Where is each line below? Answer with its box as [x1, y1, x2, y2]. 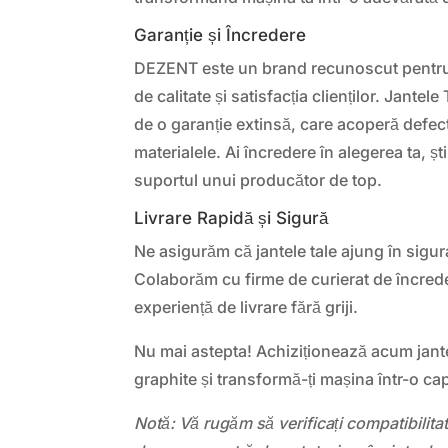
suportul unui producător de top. [134, 169, 383, 190]
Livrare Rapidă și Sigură [134, 207, 329, 228]
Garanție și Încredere [134, 24, 307, 45]
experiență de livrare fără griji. [134, 296, 359, 317]
